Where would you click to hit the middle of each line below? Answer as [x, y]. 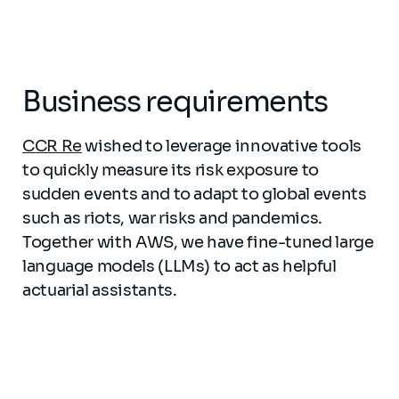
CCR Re [52, 147]
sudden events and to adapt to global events [195, 195]
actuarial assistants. [100, 291]
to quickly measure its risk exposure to [171, 171]
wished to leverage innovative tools [221, 147]
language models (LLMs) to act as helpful [179, 267]
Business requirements [175, 102]
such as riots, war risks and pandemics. [172, 219]
